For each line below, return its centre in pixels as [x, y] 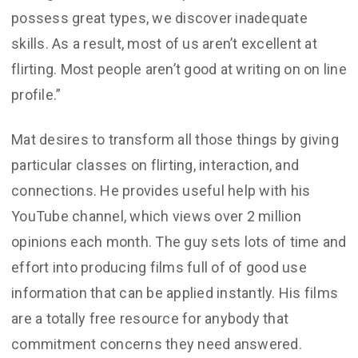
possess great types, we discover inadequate [159, 18]
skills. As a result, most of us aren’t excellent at [164, 44]
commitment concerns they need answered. [157, 344]
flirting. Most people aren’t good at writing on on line [179, 69]
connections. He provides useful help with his [161, 191]
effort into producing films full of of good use [159, 267]
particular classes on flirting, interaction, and [155, 165]
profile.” [36, 95]
